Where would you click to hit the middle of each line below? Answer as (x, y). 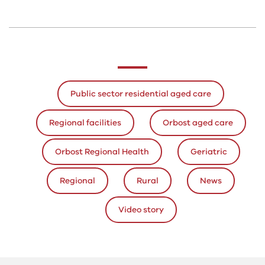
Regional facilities (85, 123)
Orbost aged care (198, 123)
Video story (141, 210)
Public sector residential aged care (141, 94)
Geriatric (209, 152)
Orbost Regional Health (102, 152)
